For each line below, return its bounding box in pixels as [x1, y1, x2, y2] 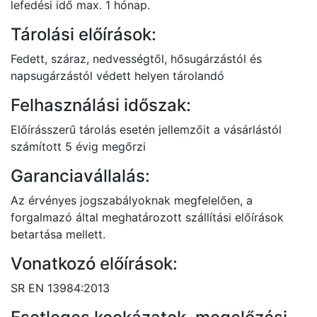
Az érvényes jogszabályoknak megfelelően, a [11, 193, 253, 207]
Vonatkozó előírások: [11, 253, 178, 274]
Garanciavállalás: [11, 166, 150, 186]
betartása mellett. [11, 227, 105, 241]
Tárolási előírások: [11, 24, 156, 45]
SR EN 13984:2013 [11, 281, 110, 295]
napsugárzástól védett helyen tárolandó [11, 69, 224, 83]
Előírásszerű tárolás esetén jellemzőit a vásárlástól [11, 122, 282, 137]
